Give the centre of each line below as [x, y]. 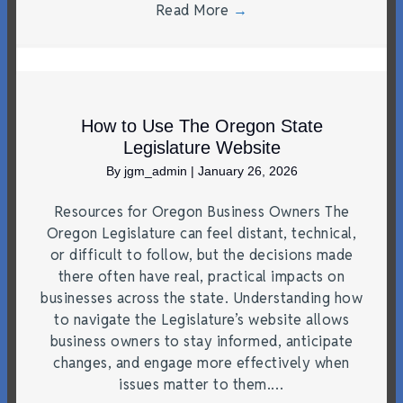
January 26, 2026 [247, 170]
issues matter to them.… [201, 384]
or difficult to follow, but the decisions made [201, 255]
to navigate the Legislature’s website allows [201, 319]
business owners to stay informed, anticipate [201, 341]
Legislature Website [201, 147]
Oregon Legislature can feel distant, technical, [201, 233]
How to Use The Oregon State [201, 125]
